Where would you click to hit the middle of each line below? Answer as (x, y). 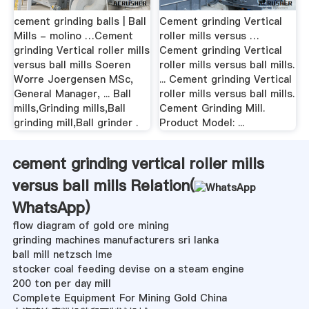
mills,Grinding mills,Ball (69, 109)
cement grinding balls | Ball (80, 22)
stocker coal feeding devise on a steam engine (128, 269)
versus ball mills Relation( (103, 186)
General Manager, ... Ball (72, 94)
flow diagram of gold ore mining (90, 226)
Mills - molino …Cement (73, 36)
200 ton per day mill (61, 284)
